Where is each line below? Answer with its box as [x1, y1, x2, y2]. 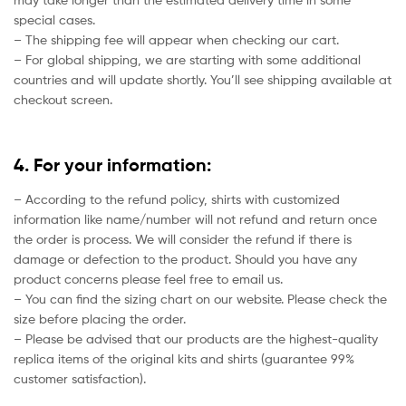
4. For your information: [14, 153, 211, 176]
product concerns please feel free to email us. [14, 270, 283, 286]
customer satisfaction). [14, 370, 146, 386]
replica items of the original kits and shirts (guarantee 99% [14, 350, 354, 366]
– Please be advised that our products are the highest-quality [14, 330, 378, 346]
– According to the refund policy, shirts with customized [14, 190, 340, 207]
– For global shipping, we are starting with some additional [14, 51, 361, 67]
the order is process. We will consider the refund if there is [14, 230, 352, 246]
